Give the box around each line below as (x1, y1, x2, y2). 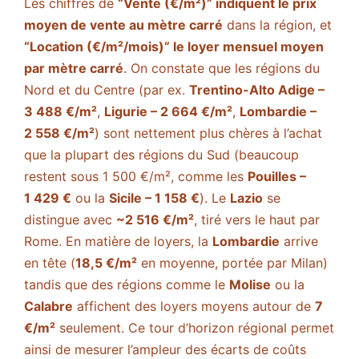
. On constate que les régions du (123, 59, 320, 76)
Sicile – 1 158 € (109, 189, 200, 206)
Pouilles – (248, 167, 306, 184)
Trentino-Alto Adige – (189, 81, 325, 98)
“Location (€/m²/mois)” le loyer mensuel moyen (24, 38, 324, 54)
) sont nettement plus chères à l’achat (95, 124, 322, 141)
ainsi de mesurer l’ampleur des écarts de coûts (24, 341, 306, 357)
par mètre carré (24, 59, 123, 76)
